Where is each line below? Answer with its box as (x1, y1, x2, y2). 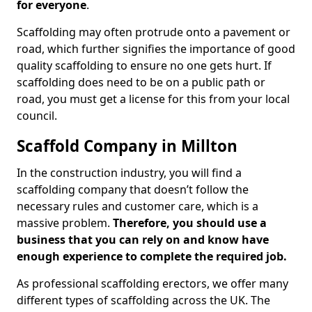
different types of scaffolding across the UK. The (17, 292, 270, 308)
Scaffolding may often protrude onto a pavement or (17, 24, 290, 40)
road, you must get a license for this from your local (17, 91, 290, 107)
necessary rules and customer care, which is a (17, 198, 258, 214)
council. (17, 108, 57, 123)
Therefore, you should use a (113, 215, 267, 231)
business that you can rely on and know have (17, 232, 269, 247)
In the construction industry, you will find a (17, 165, 242, 180)
